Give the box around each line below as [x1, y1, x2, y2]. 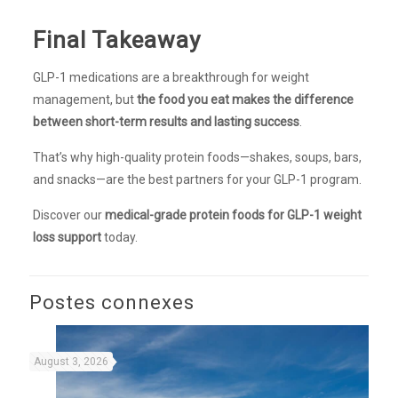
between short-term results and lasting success [32, 114, 299, 129]
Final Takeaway [32, 26, 201, 53]
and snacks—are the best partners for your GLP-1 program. [32, 171, 362, 187]
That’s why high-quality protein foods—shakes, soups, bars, [32, 149, 362, 164]
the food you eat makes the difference [136, 92, 354, 107]
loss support [32, 229, 101, 244]
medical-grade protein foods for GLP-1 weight [104, 207, 362, 222]
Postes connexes [29, 291, 195, 314]
